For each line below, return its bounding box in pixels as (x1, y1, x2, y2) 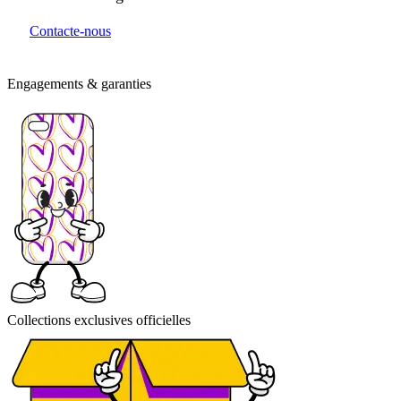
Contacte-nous (30, 23, 111, 39)
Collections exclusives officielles (7, 312, 191, 328)
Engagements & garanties (7, 76, 151, 92)
